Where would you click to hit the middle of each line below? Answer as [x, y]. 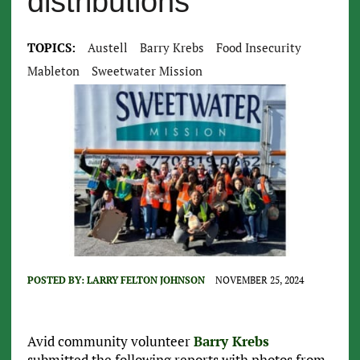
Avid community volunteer [110, 342]
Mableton [53, 71]
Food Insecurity [258, 47]
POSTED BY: [57, 280]
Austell [107, 47]
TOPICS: [51, 47]
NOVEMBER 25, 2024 [259, 280]
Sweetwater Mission [147, 71]
